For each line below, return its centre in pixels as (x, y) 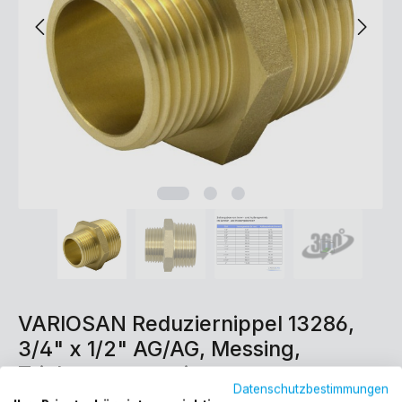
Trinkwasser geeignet (127, 373)
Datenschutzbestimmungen (311, 389)
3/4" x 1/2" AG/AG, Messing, (159, 348)
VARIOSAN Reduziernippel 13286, (186, 323)
